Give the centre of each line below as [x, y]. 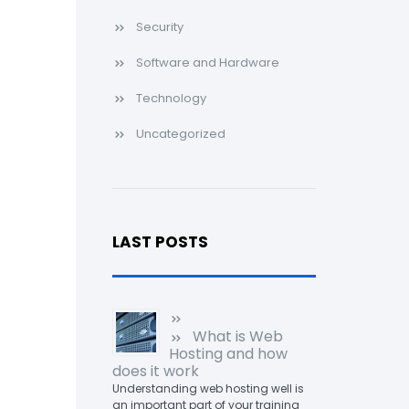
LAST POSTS [160, 242]
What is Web [237, 336]
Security [159, 27]
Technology [171, 98]
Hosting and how [228, 354]
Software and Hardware [207, 63]
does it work [155, 371]
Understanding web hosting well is [208, 388]
